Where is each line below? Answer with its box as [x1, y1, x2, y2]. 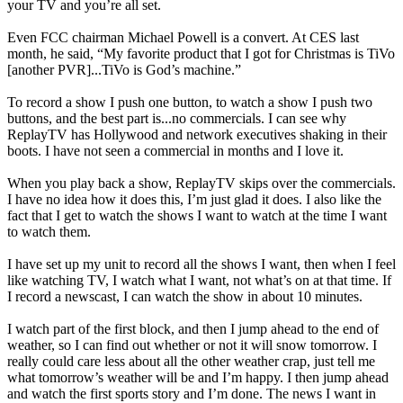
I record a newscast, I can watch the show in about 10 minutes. [7, 288, 363, 304]
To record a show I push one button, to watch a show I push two [7, 94, 372, 110]
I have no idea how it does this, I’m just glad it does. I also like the [7, 191, 381, 207]
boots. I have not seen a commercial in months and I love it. [7, 142, 344, 158]
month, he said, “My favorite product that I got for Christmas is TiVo [7, 45, 395, 61]
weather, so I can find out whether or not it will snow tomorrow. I [7, 336, 377, 353]
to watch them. [7, 223, 91, 239]
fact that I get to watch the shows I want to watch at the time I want [7, 207, 387, 223]
